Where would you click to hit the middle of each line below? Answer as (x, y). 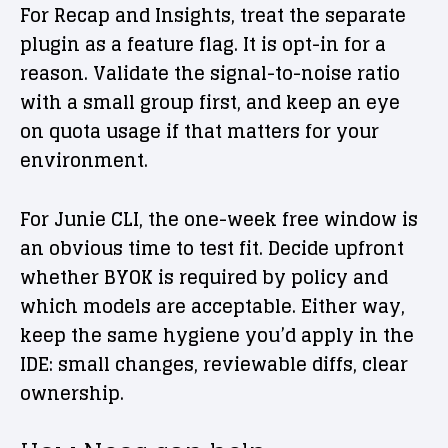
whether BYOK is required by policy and (204, 276)
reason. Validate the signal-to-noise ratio (210, 72)
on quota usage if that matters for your (199, 130)
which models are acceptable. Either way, (212, 305)
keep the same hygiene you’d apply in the (217, 334)
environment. (84, 159)
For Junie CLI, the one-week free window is (219, 218)
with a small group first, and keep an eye (210, 101)
